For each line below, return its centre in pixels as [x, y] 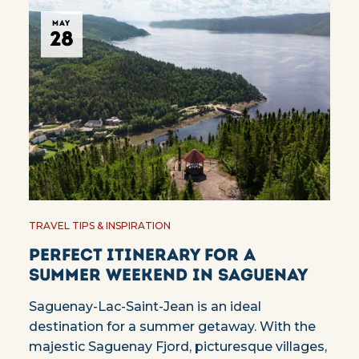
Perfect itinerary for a [142, 255]
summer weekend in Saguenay [168, 275]
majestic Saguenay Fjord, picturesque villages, [177, 347]
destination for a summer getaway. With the [172, 327]
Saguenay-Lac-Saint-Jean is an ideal [145, 307]
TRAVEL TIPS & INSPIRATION [99, 226]
